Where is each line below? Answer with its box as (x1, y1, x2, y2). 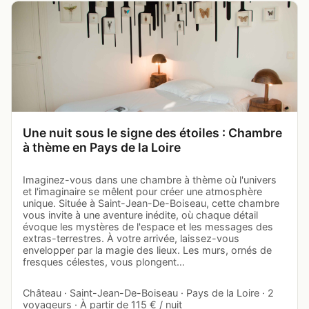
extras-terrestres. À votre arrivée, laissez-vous (23, 232, 239, 244)
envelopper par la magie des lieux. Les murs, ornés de (23, 243, 272, 256)
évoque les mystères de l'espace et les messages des (23, 220, 273, 232)
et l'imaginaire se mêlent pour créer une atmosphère (23, 185, 262, 197)
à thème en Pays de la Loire (23, 139, 181, 154)
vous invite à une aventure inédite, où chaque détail (23, 208, 258, 221)
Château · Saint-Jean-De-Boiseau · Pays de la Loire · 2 (23, 286, 274, 299)
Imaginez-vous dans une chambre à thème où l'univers (23, 173, 277, 186)
